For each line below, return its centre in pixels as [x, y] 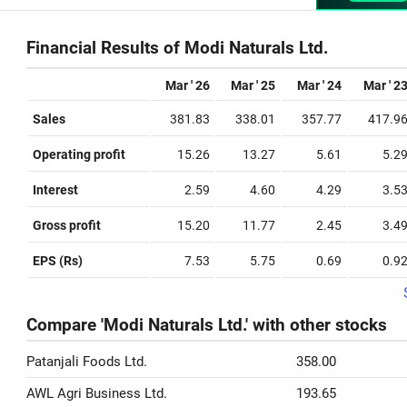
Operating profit [79, 154]
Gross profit [67, 225]
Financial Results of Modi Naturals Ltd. [178, 48]
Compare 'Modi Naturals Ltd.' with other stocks [207, 325]
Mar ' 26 [188, 85]
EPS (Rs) [58, 261]
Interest [55, 190]
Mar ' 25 [253, 85]
